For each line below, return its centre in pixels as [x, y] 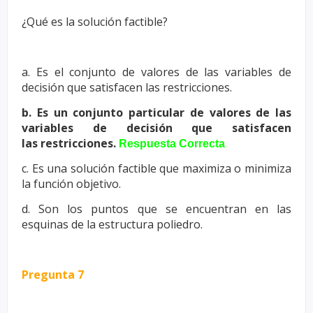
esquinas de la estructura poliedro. [112, 224]
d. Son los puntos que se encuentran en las [156, 209]
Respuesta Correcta [172, 143]
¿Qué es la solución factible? [95, 21]
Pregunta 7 [53, 274]
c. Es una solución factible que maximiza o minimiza [156, 168]
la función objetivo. [71, 183]
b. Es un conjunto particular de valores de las [156, 112]
